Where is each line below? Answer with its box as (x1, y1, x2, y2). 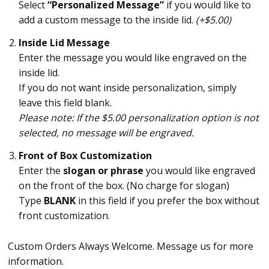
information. (7, 254, 64, 268)
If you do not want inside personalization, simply (19, 81, 237, 95)
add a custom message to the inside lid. (19, 13, 196, 27)
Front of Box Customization (19, 149, 153, 163)
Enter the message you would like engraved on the (19, 51, 247, 65)
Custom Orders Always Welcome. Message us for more (7, 239, 253, 253)
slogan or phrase (63, 164, 144, 178)
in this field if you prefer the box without (76, 194, 260, 208)
